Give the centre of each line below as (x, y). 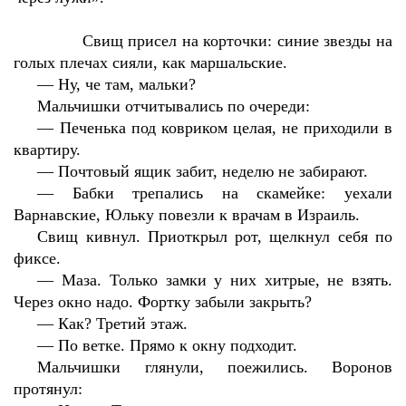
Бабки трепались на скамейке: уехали (232, 193)
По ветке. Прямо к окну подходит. (178, 345)
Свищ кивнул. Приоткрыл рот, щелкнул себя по (215, 237)
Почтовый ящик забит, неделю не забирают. (213, 171)
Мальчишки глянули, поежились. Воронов (215, 367)
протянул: (48, 389)
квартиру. (47, 150)
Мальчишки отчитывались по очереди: (174, 106)
